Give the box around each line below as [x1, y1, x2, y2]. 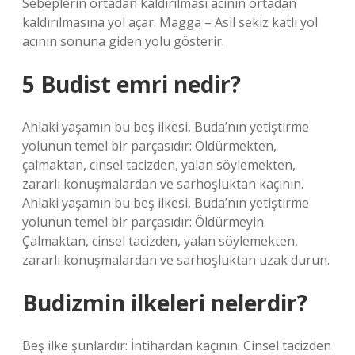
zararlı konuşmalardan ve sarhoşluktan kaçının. [22, 175, 303, 193]
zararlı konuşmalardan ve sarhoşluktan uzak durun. [22, 251, 330, 269]
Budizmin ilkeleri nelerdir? [22, 288, 307, 318]
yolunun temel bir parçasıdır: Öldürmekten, [22, 137, 277, 155]
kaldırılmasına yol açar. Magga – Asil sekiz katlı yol [22, 13, 318, 31]
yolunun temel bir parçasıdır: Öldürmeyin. [22, 213, 266, 231]
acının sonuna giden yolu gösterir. [22, 32, 224, 50]
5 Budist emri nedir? [22, 69, 241, 99]
